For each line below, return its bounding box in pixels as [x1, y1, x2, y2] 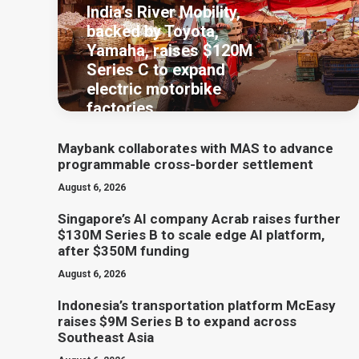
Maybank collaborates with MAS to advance [58, 140, 333, 156]
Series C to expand [87, 60, 225, 79]
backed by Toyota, [87, 22, 219, 41]
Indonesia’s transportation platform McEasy [58, 297, 336, 313]
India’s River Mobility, [87, 2, 240, 22]
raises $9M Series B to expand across [58, 313, 296, 329]
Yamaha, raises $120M [87, 41, 252, 60]
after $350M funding [58, 243, 189, 259]
